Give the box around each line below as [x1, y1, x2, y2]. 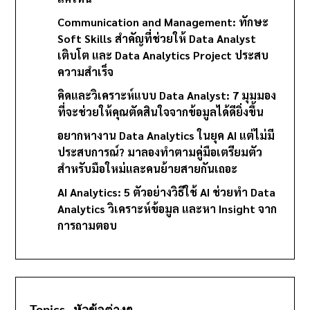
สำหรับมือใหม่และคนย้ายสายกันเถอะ [57, 161, 238, 176]
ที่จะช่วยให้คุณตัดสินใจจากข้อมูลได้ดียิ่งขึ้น [57, 104, 264, 119]
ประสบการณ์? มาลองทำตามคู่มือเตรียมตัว [57, 144, 263, 159]
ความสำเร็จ [57, 64, 114, 79]
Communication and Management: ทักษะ [57, 14, 269, 29]
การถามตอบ [57, 217, 118, 232]
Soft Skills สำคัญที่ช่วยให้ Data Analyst [57, 30, 257, 46]
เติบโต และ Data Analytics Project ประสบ [57, 47, 269, 62]
